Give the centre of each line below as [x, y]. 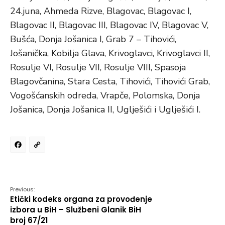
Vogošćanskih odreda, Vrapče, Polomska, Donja [105, 95]
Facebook [63, 148]
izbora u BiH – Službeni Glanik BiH [76, 210]
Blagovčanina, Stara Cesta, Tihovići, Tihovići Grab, [110, 81]
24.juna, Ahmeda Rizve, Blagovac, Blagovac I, [101, 11]
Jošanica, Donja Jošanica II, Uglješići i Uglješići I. [105, 109]
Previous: [22, 189]
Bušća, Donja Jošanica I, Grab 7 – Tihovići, [93, 39]
